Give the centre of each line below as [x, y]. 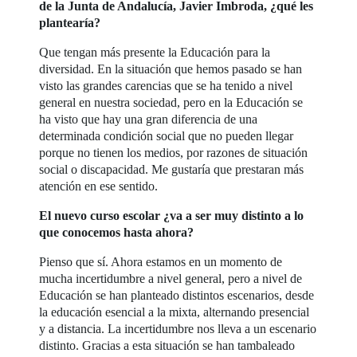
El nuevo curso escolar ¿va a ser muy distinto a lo [172, 215]
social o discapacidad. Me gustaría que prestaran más [172, 169]
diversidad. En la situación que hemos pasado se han [171, 69]
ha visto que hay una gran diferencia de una [149, 119]
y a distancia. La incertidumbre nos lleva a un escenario [178, 328]
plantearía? [70, 22]
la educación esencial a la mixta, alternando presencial [175, 312]
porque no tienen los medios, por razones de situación [174, 152]
